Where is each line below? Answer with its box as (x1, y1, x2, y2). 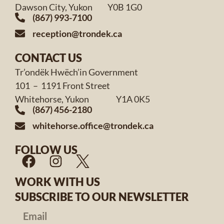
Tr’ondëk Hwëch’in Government (15, 66, 138, 77)
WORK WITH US (15, 175, 100, 189)
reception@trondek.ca (32, 27, 122, 39)
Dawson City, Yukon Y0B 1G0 (15, 1, 142, 12)
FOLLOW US (15, 143, 77, 157)
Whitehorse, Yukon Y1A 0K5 (15, 93, 150, 104)
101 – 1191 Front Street (15, 79, 110, 91)
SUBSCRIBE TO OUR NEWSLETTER (15, 190, 189, 204)
